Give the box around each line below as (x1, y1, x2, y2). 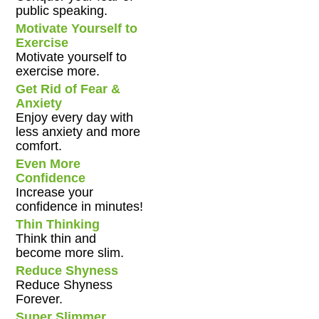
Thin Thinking (16, 217, 100, 232)
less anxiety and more (16, 125, 141, 140)
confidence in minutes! (16, 199, 144, 214)
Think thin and (16, 231, 97, 246)
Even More (16, 157, 81, 172)
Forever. (16, 292, 63, 307)
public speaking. (16, 4, 108, 19)
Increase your (16, 185, 94, 200)
